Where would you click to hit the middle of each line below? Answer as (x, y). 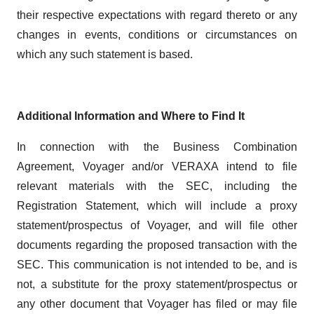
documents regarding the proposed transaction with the (157, 245)
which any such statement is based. (105, 54)
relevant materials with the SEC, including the (157, 186)
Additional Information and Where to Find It (131, 116)
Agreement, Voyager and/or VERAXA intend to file (157, 166)
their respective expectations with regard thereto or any (157, 15)
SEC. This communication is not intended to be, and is (157, 265)
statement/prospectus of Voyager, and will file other (157, 225)
